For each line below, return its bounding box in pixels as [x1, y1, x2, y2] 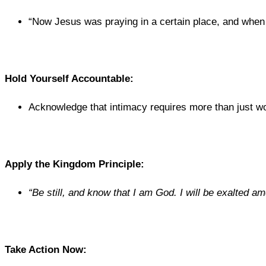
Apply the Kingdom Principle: [5, 159, 144, 170]
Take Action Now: [5, 244, 87, 256]
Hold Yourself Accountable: [5, 73, 134, 85]
